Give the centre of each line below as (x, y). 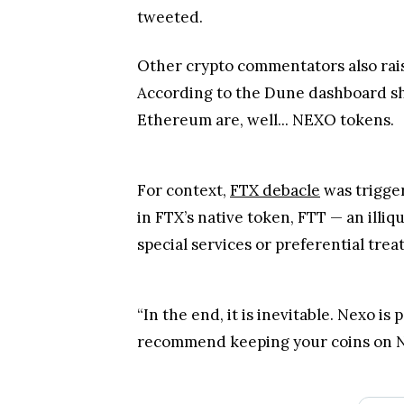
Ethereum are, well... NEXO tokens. (266, 111)
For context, (184, 181)
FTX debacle (275, 181)
